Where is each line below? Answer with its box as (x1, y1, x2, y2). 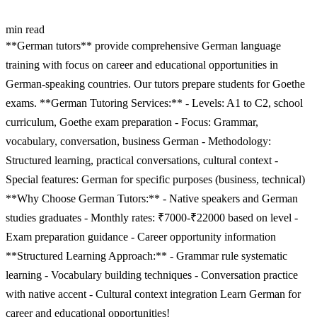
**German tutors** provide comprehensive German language (6, 39, 281, 52)
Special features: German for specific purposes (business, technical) (6, 173, 305, 185)
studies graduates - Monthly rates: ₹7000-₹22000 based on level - (6, 211, 298, 224)
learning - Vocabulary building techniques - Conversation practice (6, 268, 298, 281)
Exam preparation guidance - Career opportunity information (6, 230, 276, 243)
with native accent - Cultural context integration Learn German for (6, 287, 301, 300)
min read (6, 23, 45, 35)
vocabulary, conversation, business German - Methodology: (6, 134, 271, 147)
